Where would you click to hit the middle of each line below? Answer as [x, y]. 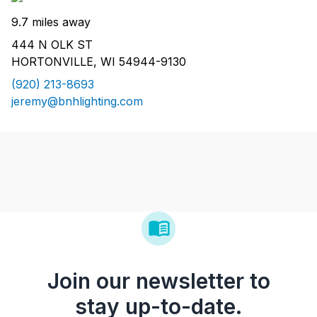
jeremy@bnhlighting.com [77, 102]
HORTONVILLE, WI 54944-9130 [99, 62]
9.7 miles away [51, 22]
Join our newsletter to [158, 281]
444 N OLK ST [52, 45]
